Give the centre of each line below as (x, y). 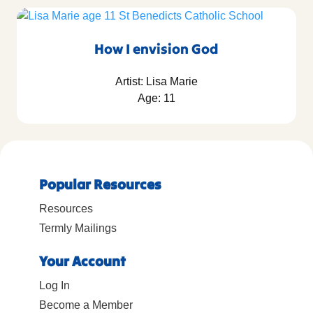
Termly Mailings (78, 228)
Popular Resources (100, 184)
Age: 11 (156, 98)
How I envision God (156, 48)
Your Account (82, 261)
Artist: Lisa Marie (156, 81)
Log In (54, 285)
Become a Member (86, 305)
